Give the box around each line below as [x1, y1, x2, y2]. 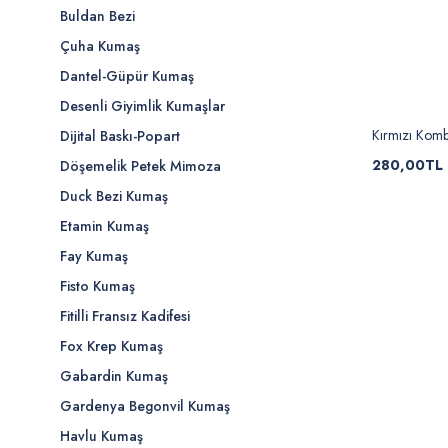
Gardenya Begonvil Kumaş [60, 396, 230, 416]
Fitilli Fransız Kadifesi [60, 306, 190, 326]
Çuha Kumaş [60, 36, 140, 56]
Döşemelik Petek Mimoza [60, 156, 221, 176]
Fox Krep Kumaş [60, 336, 163, 356]
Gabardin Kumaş [60, 366, 168, 386]
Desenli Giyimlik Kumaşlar [60, 96, 225, 116]
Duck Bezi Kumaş [60, 186, 168, 206]
